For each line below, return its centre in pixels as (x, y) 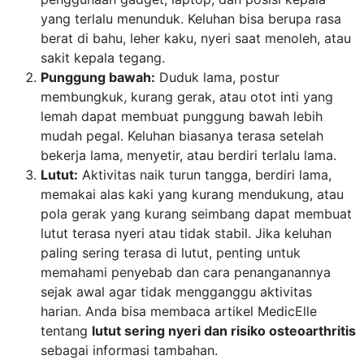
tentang (66, 330)
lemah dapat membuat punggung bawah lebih (182, 116)
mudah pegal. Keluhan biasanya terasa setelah (182, 135)
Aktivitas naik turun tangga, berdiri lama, (205, 174)
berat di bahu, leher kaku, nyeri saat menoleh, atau (196, 38)
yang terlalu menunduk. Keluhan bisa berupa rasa (191, 18)
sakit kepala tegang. (103, 57)
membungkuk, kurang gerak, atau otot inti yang (187, 96)
